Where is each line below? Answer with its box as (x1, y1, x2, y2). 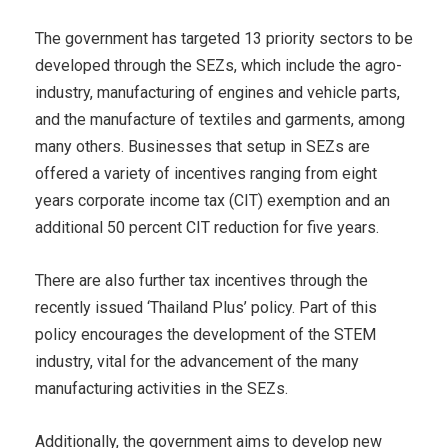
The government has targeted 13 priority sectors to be (35, 29, 413, 49)
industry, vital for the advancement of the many (35, 352, 359, 372)
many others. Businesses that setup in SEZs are (35, 137, 370, 157)
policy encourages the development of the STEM (35, 325, 376, 345)
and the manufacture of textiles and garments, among (35, 110, 405, 130)
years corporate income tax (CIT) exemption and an (35, 191, 390, 211)
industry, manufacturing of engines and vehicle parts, (35, 83, 400, 103)
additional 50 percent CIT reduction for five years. (35, 218, 379, 238)
